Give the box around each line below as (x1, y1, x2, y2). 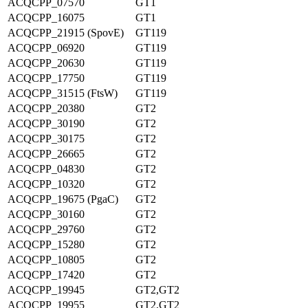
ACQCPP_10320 (8, 178, 85, 190)
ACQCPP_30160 (8, 208, 85, 220)
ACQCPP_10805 (8, 254, 85, 265)
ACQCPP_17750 (8, 72, 85, 84)
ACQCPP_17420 (8, 269, 85, 280)
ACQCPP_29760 (8, 223, 85, 235)
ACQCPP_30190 (8, 118, 85, 129)
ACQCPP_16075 (8, 12, 85, 23)
